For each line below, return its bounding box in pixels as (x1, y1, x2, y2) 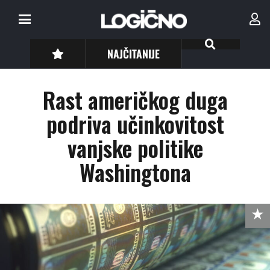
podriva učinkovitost (46, 107, 224, 140)
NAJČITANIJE (107, 45, 160, 61)
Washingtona (79, 155, 191, 189)
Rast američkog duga (42, 83, 228, 116)
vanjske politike (67, 131, 203, 165)
